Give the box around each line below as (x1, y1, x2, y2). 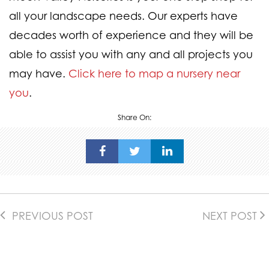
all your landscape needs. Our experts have (9, 8, 238, 22)
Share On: (118, 112, 151, 122)
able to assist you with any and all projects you (9, 47, 253, 61)
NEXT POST (202, 208, 260, 222)
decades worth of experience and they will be (9, 28, 253, 41)
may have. (9, 66, 68, 80)
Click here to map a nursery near (68, 66, 240, 80)
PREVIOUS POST (9, 208, 93, 222)
